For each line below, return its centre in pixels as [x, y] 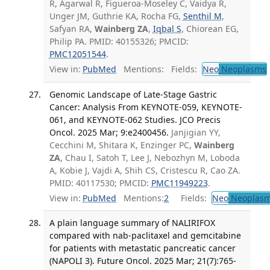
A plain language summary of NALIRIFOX [132, 223]
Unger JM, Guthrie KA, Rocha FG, [116, 16]
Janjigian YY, [196, 132]
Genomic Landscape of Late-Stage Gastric [133, 94]
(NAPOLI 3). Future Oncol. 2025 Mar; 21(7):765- [143, 261]
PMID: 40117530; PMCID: [100, 183]
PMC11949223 [179, 183]
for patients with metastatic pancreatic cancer [142, 248]
